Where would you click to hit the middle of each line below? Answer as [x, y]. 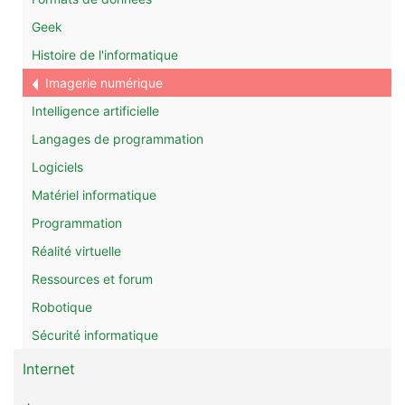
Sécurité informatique [95, 335]
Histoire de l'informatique [105, 55]
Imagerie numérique [100, 83]
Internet [49, 369]
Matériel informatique [94, 195]
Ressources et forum [92, 279]
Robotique [62, 307]
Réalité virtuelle [76, 251]
